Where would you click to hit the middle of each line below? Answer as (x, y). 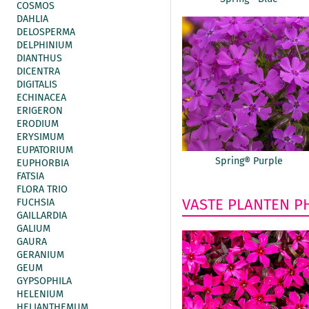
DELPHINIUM (44, 45)
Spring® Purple (249, 161)
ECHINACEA (41, 98)
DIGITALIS (37, 84)
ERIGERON (40, 111)
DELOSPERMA (46, 32)
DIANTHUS (39, 58)
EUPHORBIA (43, 163)
